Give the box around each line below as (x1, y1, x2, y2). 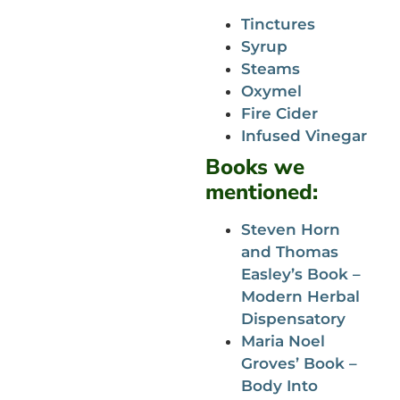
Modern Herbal (240, 287, 360, 305)
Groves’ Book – (240, 354, 357, 372)
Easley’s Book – (240, 264, 361, 283)
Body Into (240, 376, 318, 395)
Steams (240, 59, 300, 78)
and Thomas (240, 242, 338, 261)
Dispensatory (240, 309, 350, 328)
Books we (204, 152, 304, 181)
